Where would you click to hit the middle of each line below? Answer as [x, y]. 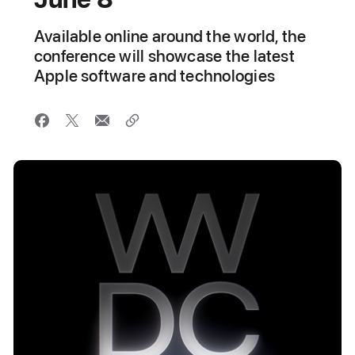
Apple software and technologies [155, 76]
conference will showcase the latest [164, 56]
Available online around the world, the [170, 36]
